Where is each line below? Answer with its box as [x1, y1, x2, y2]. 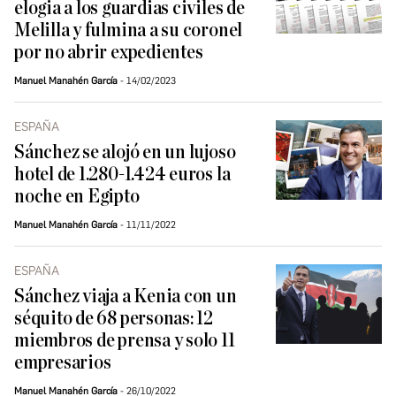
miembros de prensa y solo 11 [14, 331, 235, 352]
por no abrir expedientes [14, 42, 203, 64]
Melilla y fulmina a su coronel [14, 20, 243, 42]
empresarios [14, 353, 111, 374]
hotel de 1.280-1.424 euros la [14, 164, 231, 186]
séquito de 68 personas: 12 [14, 308, 214, 330]
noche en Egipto [14, 187, 140, 208]
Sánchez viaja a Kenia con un [14, 286, 237, 308]
